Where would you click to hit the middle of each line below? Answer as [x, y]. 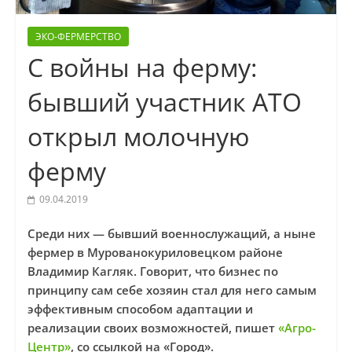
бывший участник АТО [164, 102]
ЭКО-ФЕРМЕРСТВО [78, 37]
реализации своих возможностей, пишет [152, 328]
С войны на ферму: [142, 68]
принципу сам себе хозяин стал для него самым [172, 290]
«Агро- [297, 328]
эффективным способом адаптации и [140, 309]
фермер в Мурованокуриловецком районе [155, 253]
